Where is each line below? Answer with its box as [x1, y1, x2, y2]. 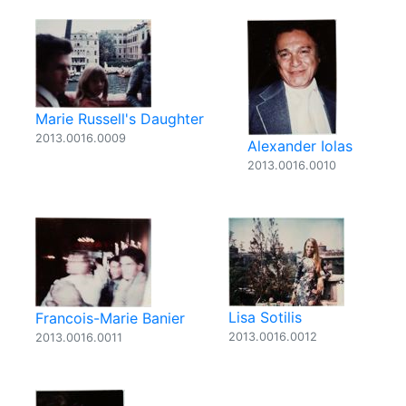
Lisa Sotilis [228, 308, 302, 326]
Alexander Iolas [247, 137, 353, 155]
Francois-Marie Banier [35, 309, 185, 327]
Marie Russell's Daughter [35, 110, 204, 128]
